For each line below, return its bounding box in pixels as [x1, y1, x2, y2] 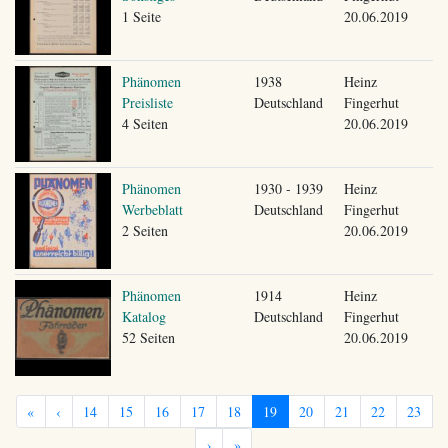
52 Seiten [121, 327, 175, 347]
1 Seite [121, 6, 161, 26]
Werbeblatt [121, 199, 183, 219]
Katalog [121, 306, 166, 326]
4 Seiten [121, 113, 168, 133]
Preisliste [121, 92, 173, 112]
